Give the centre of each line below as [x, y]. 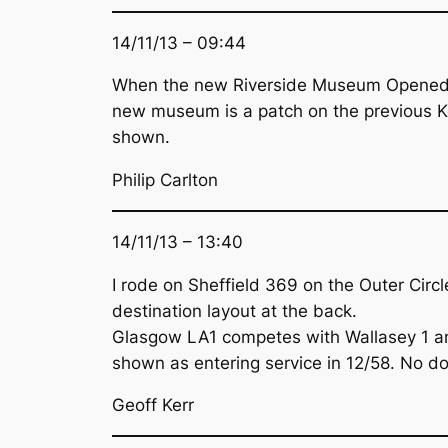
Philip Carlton [165, 180]
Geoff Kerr [153, 405]
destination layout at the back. [234, 310]
